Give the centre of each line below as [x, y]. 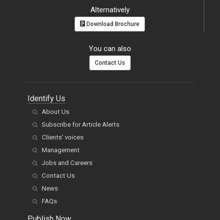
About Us [55, 112]
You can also [110, 49]
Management [61, 150]
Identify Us [46, 99]
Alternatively [110, 10]
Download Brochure [112, 24]
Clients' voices [63, 137]
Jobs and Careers [67, 163]
